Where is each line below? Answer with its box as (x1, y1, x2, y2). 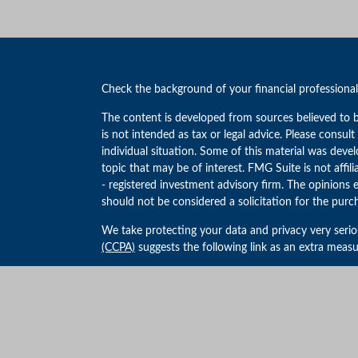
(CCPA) (101, 242, 135, 253)
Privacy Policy (101, 300, 169, 311)
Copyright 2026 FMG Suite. (101, 271, 237, 282)
